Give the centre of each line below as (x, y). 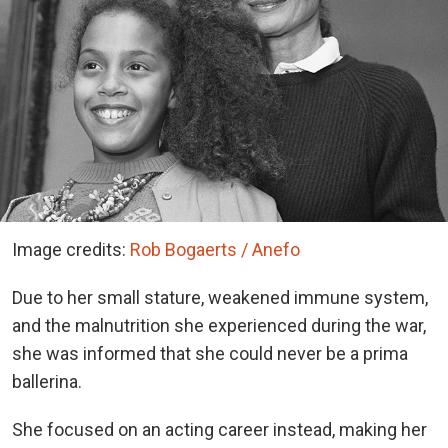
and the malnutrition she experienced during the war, (219, 325)
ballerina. (47, 381)
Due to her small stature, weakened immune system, (220, 297)
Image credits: (71, 249)
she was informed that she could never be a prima (210, 353)
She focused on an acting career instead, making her (219, 429)
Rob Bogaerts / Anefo (215, 249)
